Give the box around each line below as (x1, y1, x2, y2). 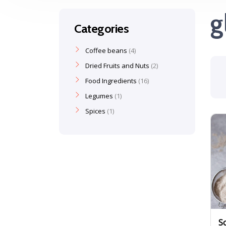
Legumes (85, 91, 113, 100)
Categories (74, 21, 129, 36)
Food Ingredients (85, 76, 137, 85)
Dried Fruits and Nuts (85, 61, 149, 70)
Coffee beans (85, 46, 127, 55)
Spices (85, 106, 105, 116)
